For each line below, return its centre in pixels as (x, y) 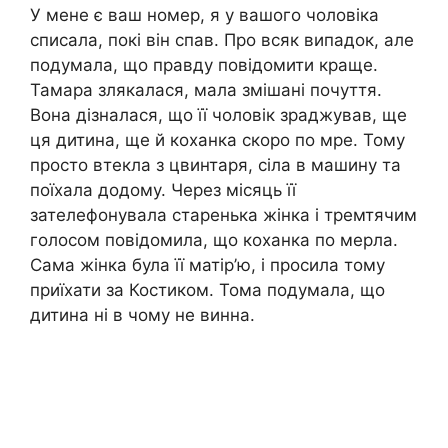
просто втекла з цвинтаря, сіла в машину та (215, 165)
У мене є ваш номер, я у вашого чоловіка (204, 15)
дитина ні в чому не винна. (142, 315)
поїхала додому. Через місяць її (163, 190)
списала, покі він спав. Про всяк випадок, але (222, 40)
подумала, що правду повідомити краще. (204, 65)
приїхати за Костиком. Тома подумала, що (207, 290)
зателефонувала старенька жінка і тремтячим (223, 215)
